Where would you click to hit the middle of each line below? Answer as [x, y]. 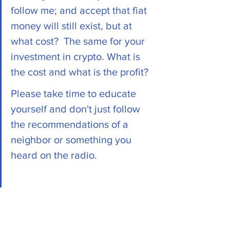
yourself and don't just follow [77, 109]
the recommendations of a [71, 124]
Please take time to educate [75, 93]
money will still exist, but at [73, 25]
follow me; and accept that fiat [80, 10]
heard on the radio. [55, 155]
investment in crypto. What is [77, 56]
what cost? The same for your [79, 41]
